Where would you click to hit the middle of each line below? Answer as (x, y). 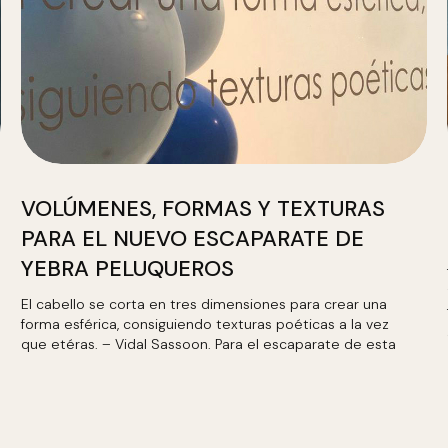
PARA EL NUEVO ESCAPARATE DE (192, 238)
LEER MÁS (94, 411)
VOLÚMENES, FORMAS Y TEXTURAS (202, 208)
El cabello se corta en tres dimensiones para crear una (203, 304)
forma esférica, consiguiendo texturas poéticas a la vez (204, 324)
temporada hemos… (87, 364)
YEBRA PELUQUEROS (127, 268)
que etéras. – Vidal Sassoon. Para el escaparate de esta (208, 344)
